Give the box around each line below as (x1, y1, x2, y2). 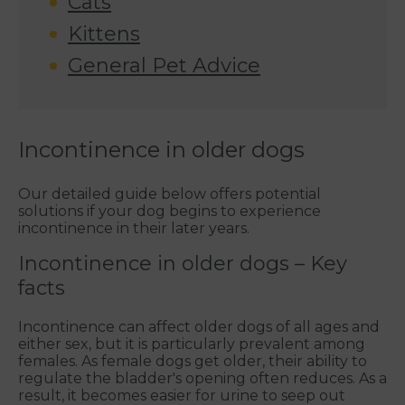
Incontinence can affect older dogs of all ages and (18, 318, 380, 336)
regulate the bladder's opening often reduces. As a (18, 370, 387, 388)
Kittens (68, 22, 140, 47)
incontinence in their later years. (18, 220, 250, 238)
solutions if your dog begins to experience (18, 202, 321, 221)
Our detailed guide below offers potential (18, 185, 321, 203)
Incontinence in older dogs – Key (18, 251, 347, 277)
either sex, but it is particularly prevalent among (18, 335, 365, 353)
